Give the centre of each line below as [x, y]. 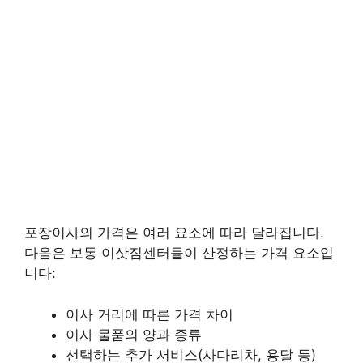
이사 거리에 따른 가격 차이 [149, 314]
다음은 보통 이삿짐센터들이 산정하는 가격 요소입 [179, 253]
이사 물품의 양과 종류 [134, 334]
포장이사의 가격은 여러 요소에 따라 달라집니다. [174, 233]
